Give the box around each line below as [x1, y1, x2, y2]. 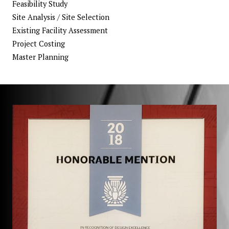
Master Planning [12, 52, 68, 62]
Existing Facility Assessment [12, 26, 108, 36]
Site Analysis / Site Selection [12, 12, 109, 22]
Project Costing [12, 39, 65, 49]
